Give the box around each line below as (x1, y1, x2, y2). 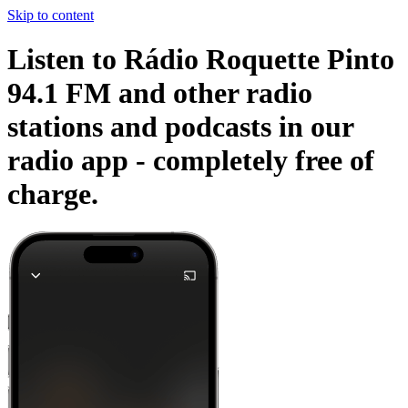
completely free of (153, 144, 374, 178)
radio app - (7, 144, 153, 178)
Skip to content (7, 7, 94, 23)
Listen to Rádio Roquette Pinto (7, 43, 394, 76)
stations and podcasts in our (7, 110, 353, 144)
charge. (7, 178, 98, 211)
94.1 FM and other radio (7, 76, 312, 110)
